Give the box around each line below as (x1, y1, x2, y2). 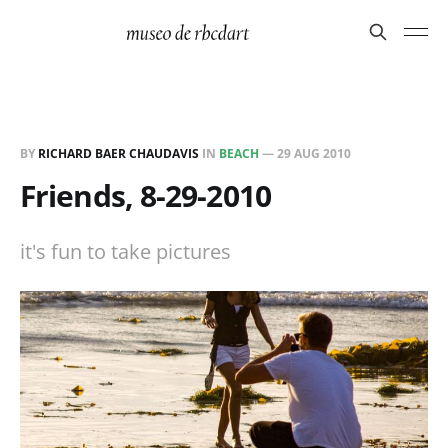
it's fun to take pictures (20, 238, 231, 265)
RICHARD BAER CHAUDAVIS (38, 145, 199, 162)
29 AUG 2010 (277, 145, 351, 162)
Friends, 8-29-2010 (20, 175, 271, 216)
